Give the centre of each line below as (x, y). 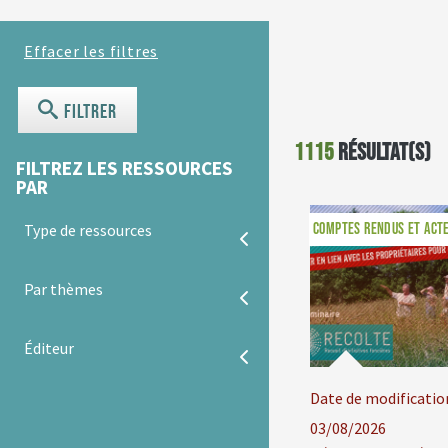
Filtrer (88, 112)
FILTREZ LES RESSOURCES (124, 168)
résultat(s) (382, 153)
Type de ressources (88, 230)
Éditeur (49, 348)
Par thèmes (63, 289)
